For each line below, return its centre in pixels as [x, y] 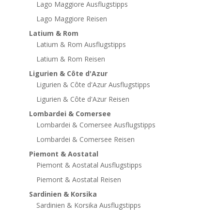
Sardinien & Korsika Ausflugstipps [88, 205]
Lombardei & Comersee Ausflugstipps [96, 124]
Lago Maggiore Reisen [71, 18]
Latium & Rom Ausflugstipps [81, 44]
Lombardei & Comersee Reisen [85, 139]
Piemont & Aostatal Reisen [78, 179]
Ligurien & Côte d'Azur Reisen [83, 99]
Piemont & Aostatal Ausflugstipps [89, 165]
